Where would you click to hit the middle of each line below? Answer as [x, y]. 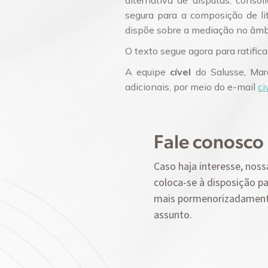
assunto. [173, 214]
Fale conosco [208, 141]
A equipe [148, 71]
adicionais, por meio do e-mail [191, 86]
